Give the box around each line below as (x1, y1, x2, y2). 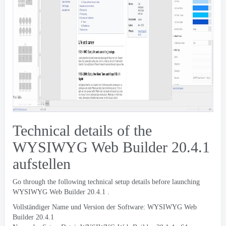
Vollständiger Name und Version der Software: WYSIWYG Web (13, 203, 197, 211)
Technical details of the (13, 122, 152, 139)
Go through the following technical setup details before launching (13, 178, 200, 186)
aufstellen (13, 155, 71, 172)
